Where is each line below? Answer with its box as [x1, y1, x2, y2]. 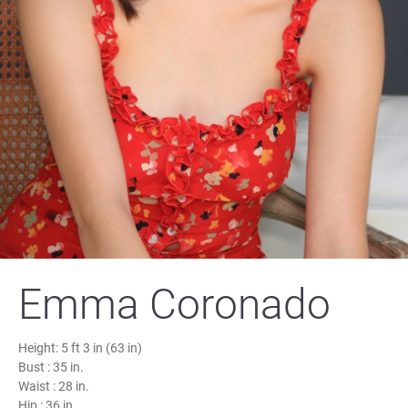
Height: [18, 340, 61, 355]
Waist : [18, 378, 58, 393]
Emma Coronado [18, 279, 331, 329]
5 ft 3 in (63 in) [61, 340, 142, 355]
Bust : [18, 359, 53, 374]
